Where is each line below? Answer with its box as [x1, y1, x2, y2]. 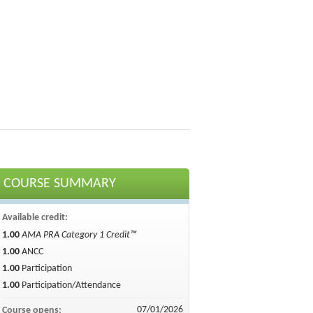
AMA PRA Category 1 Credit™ [21, 230, 137, 240]
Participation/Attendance [21, 280, 121, 291]
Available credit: [1, 212, 70, 223]
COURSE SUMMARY [3, 177, 116, 191]
